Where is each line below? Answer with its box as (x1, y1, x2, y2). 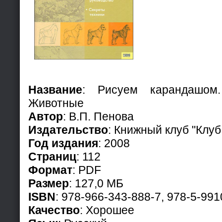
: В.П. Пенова (63, 110, 134, 123)
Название (28, 83, 82, 96)
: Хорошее (80, 203, 134, 217)
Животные (28, 96, 84, 110)
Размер (28, 176, 69, 190)
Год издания (28, 136, 98, 150)
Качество (28, 203, 80, 217)
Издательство (28, 123, 108, 136)
